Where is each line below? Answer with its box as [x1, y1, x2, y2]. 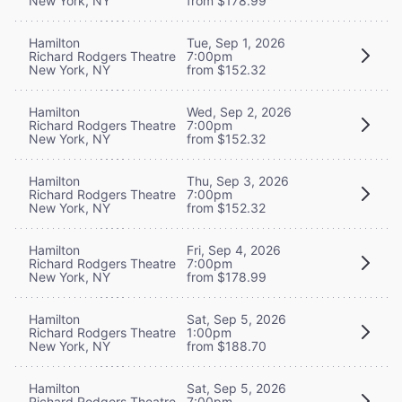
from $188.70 [187, 337, 267, 354]
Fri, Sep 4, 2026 [187, 241, 281, 258]
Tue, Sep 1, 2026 [187, 34, 285, 50]
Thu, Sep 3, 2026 [187, 172, 289, 188]
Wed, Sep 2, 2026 [187, 103, 292, 119]
